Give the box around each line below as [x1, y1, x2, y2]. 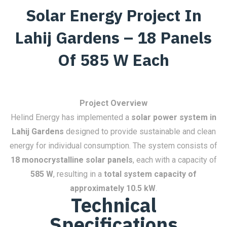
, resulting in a [53, 169, 104, 179]
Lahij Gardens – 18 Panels [15, 27, 212, 48]
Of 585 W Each [58, 49, 169, 70]
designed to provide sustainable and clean [63, 127, 216, 136]
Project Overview [80, 98, 147, 108]
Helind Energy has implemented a [11, 112, 131, 122]
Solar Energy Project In [25, 5, 202, 26]
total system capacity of [104, 169, 197, 179]
